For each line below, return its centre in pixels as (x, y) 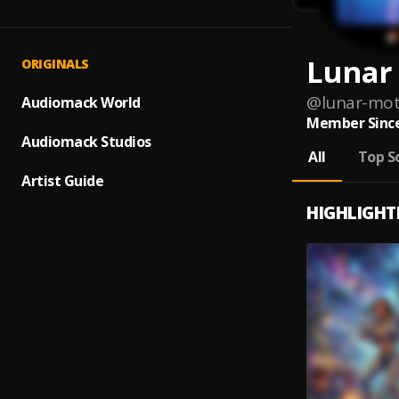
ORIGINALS (55, 64)
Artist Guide (62, 181)
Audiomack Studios (86, 142)
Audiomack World (81, 102)
